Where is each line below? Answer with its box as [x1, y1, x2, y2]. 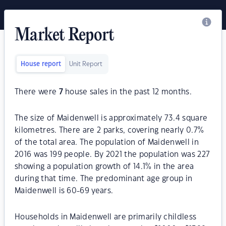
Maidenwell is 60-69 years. [15, 187, 114, 195]
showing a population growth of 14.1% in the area [15, 163, 194, 171]
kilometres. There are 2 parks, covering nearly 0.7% [15, 127, 204, 134]
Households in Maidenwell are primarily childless [15, 213, 197, 221]
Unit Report [69, 61, 102, 67]
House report [21, 61, 61, 67]
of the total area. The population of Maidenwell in [15, 139, 199, 146]
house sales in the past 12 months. [63, 88, 192, 96]
